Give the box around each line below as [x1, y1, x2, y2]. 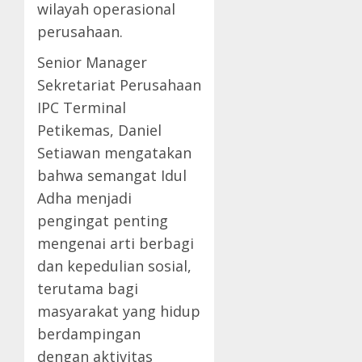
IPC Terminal [37, 98, 126, 118]
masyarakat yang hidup [37, 301, 200, 322]
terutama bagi [37, 279, 138, 299]
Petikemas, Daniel [37, 120, 162, 141]
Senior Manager [37, 53, 147, 73]
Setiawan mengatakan [37, 143, 192, 163]
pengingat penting [37, 211, 168, 231]
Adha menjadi [37, 188, 132, 208]
